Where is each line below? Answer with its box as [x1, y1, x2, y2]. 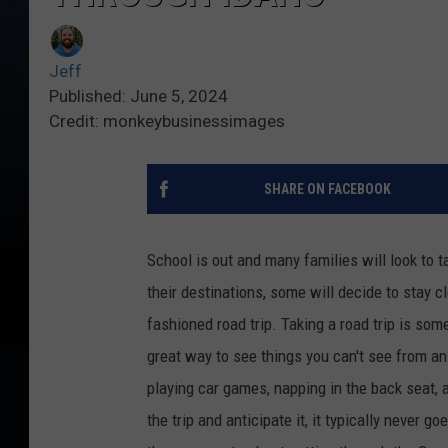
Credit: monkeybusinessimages [49, 111, 285, 132]
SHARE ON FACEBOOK [263, 181, 391, 198]
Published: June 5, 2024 [49, 86, 228, 107]
